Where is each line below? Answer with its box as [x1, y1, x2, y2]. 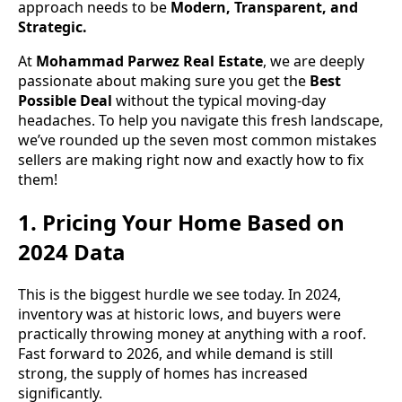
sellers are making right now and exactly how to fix [18, 149, 363, 170]
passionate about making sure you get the [18, 70, 310, 91]
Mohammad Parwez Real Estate [36, 50, 263, 71]
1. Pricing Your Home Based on [18, 206, 345, 237]
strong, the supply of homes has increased [18, 363, 308, 383]
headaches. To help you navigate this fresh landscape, [18, 109, 383, 130]
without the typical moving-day [112, 90, 326, 110]
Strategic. [18, 16, 87, 37]
